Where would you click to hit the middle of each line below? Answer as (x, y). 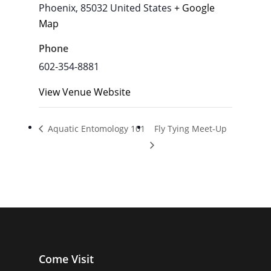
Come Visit (66, 259)
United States (141, 8)
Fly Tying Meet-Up (190, 128)
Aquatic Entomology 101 (95, 128)
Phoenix (57, 8)
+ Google (194, 8)
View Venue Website (85, 92)
